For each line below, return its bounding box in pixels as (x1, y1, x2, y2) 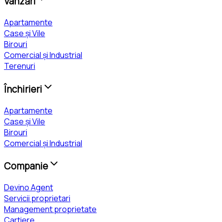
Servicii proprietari (4, 192, 70, 204)
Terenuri (4, 60, 35, 72)
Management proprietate (4, 203, 97, 215)
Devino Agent (4, 181, 53, 193)
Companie (4, 160, 48, 173)
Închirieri (4, 82, 42, 96)
